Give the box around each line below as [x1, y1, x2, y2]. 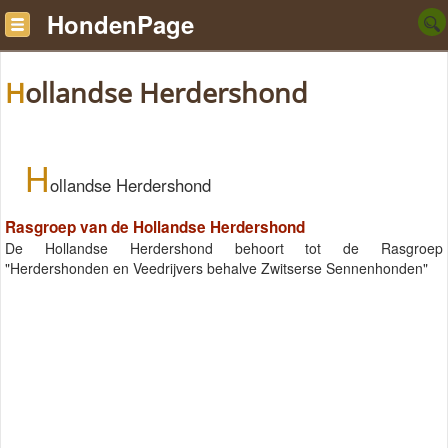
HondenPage [47, 7, 194, 41]
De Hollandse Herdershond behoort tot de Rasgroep [5, 238, 443, 259]
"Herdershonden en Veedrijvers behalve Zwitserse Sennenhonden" [5, 258, 428, 279]
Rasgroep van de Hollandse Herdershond [5, 216, 305, 239]
